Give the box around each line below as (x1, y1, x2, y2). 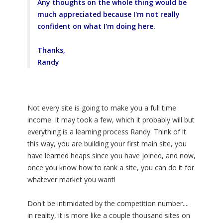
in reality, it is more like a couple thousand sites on (27, 211, 190, 221)
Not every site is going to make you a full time (27, 103, 176, 113)
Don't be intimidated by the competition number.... (27, 199, 189, 209)
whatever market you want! (27, 175, 115, 185)
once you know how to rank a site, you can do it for (27, 163, 194, 173)
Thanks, (37, 45, 65, 55)
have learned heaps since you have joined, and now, (27, 151, 196, 161)
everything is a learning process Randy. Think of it (27, 127, 186, 137)
